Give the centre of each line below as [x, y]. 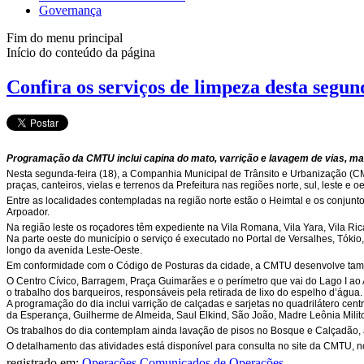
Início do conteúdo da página [81, 53]
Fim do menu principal [65, 38]
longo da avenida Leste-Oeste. [74, 251]
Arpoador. [28, 212]
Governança [70, 11]
